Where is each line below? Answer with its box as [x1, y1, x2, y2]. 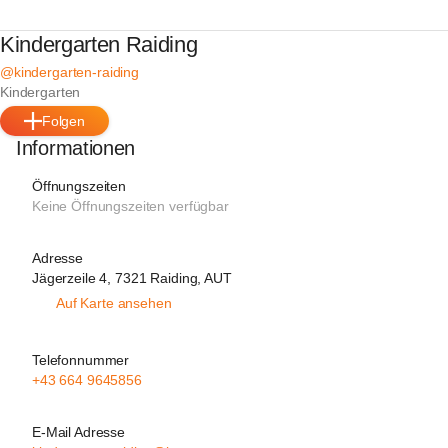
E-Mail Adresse [32, 424, 126, 440]
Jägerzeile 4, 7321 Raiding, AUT [32, 270, 232, 286]
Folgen [41, 113, 86, 129]
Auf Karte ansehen [56, 295, 172, 311]
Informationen [16, 137, 136, 159]
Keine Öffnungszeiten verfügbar [32, 198, 229, 214]
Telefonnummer [32, 352, 130, 368]
